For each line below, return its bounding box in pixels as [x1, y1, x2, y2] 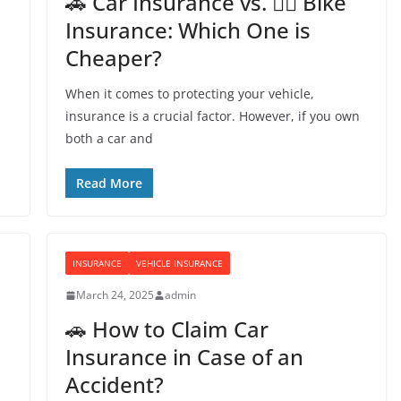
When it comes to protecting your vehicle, [64, 85, 314, 102]
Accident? [64, 370, 164, 399]
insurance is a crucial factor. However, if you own [64, 107, 360, 124]
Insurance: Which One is [64, 15, 311, 45]
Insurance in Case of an [64, 342, 303, 371]
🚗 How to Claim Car [64, 314, 269, 344]
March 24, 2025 [75, 287, 154, 303]
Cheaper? [64, 43, 162, 73]
